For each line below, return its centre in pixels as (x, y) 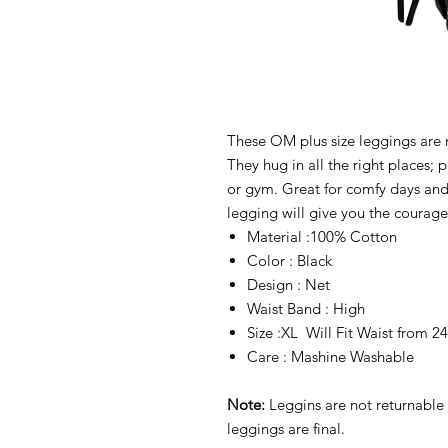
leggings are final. (288, 428)
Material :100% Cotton (322, 236)
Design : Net (290, 284)
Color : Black (289, 260)
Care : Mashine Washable (332, 356)
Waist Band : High (306, 308)
